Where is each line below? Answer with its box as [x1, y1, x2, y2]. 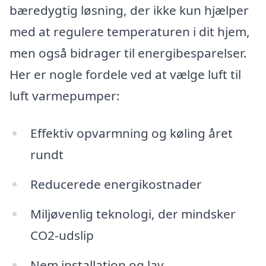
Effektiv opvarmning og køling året [30, 125, 233, 142]
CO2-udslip [30, 226, 94, 243]
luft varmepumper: [9, 87, 120, 104]
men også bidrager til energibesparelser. [9, 44, 247, 61]
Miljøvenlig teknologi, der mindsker [30, 205, 236, 222]
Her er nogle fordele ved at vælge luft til [9, 65, 241, 83]
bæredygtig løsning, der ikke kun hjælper [9, 1, 249, 18]
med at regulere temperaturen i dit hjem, [9, 23, 250, 40]
